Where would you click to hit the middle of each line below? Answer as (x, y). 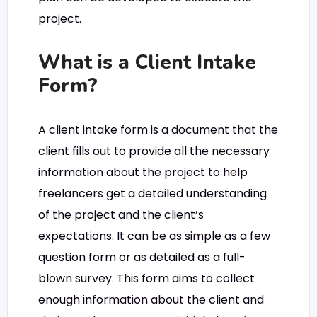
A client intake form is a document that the (158, 129)
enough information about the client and (151, 299)
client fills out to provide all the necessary (154, 151)
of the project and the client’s (121, 214)
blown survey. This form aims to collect (146, 278)
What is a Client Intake (147, 63)
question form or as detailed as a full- (142, 257)
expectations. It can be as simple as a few (154, 236)
